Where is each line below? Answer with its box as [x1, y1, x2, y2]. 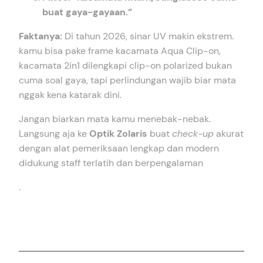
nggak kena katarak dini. [19, 89, 122, 102]
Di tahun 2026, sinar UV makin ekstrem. [62, 30, 234, 43]
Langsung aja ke [19, 127, 89, 140]
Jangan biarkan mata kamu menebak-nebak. [19, 113, 211, 126]
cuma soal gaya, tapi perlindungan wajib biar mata [19, 74, 236, 87]
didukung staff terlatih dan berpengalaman [19, 157, 203, 170]
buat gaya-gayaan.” [42, 6, 132, 19]
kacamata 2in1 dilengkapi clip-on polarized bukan [19, 59, 232, 72]
